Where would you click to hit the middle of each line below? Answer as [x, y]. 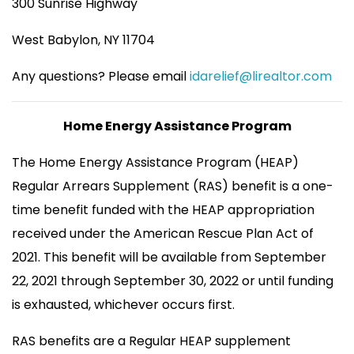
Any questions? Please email [101, 77]
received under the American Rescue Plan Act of [163, 234]
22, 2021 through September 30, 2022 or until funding [173, 281]
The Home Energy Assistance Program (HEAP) [155, 163]
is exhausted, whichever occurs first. [123, 305]
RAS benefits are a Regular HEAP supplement [151, 341]
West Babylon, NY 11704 [83, 40]
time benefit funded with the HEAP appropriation [163, 210]
